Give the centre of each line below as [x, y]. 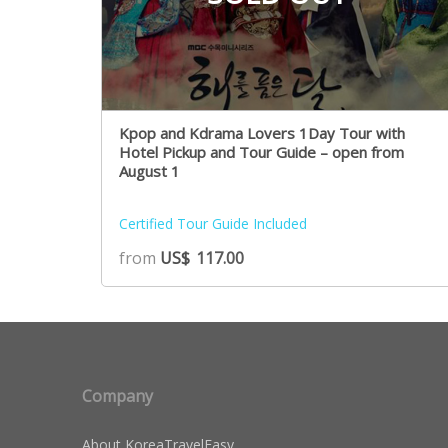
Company [117, 396]
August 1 [149, 170]
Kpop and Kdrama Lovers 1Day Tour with [261, 132]
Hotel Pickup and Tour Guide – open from [261, 151]
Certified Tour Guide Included [214, 224]
